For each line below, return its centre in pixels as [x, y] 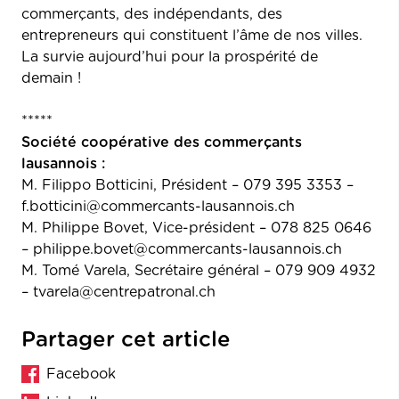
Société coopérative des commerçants [162, 142]
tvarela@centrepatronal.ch [124, 292]
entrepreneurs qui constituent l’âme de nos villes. [192, 35]
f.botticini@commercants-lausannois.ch [158, 206]
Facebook [81, 374]
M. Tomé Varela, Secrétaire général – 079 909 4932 [199, 270]
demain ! [51, 78]
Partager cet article [126, 340]
